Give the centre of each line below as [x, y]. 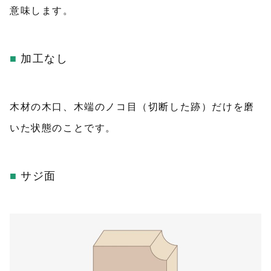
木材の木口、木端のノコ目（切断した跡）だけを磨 [132, 106]
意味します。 [42, 10]
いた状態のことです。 [63, 128]
